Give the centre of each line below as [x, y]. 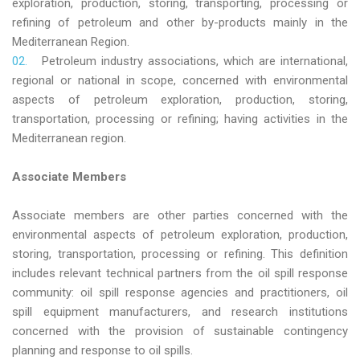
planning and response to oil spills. [102, 351]
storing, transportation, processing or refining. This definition [180, 254]
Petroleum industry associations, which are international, [195, 61]
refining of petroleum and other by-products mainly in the [180, 23]
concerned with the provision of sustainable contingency [180, 331]
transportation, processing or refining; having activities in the [180, 119]
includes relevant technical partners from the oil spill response [180, 274]
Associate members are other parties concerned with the [180, 216]
